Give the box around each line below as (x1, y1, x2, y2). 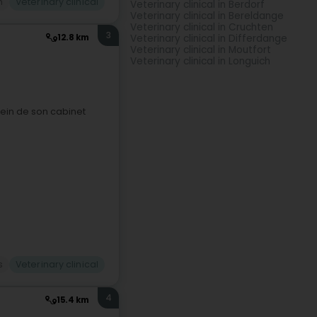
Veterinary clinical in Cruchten (130, 21, 273, 34)
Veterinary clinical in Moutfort (130, 43, 271, 57)
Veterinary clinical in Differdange (130, 32, 287, 45)
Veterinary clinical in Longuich (130, 54, 270, 68)
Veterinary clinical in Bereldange (130, 9, 284, 23)
